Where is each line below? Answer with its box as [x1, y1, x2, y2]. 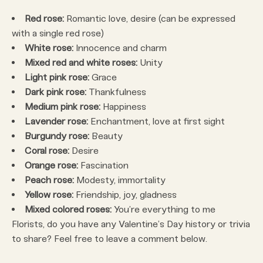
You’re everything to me [112, 204, 215, 215]
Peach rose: [25, 174, 74, 186]
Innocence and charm [73, 42, 167, 54]
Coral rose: [25, 145, 69, 157]
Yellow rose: [25, 189, 73, 201]
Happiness [100, 101, 146, 113]
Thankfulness [86, 86, 146, 98]
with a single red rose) [12, 28, 104, 39]
